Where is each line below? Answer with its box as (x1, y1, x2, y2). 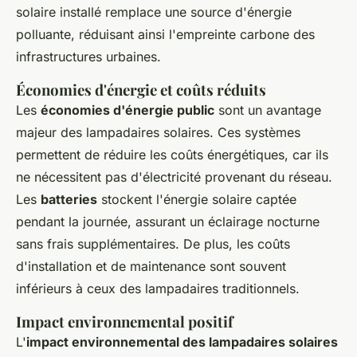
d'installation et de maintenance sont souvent (16, 257, 286, 274)
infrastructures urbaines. (16, 48, 161, 65)
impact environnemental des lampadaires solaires (26, 333, 338, 350)
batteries (41, 190, 97, 207)
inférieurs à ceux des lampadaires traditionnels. (16, 280, 300, 296)
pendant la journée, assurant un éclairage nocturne (16, 213, 320, 229)
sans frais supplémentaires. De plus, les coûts (16, 235, 290, 252)
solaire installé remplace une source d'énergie (16, 3, 292, 20)
